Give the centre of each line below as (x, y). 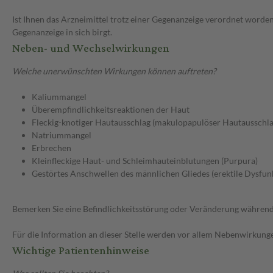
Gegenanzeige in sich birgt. (62, 32)
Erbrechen (51, 148)
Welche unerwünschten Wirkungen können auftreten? (114, 71)
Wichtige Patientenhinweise (81, 251)
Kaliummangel (59, 97)
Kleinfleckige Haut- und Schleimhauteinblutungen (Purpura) (145, 161)
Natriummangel (62, 135)
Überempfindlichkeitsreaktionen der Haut (111, 110)
